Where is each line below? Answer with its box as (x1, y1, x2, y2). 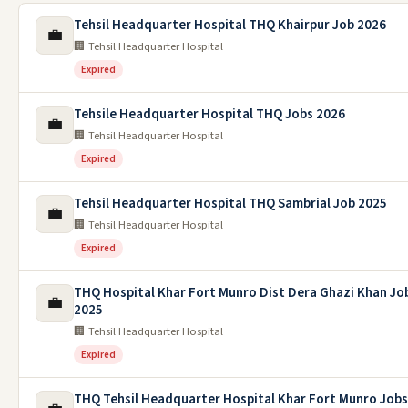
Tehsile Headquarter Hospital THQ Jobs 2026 (74, 105, 345, 125)
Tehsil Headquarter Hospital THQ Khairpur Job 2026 (74, 15, 386, 36)
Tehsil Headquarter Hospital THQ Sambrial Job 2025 (74, 194, 387, 214)
